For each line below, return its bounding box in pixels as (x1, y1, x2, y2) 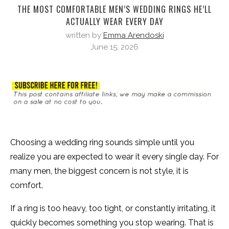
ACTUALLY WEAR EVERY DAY (65, 15, 164, 28)
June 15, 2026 (90, 42, 139, 52)
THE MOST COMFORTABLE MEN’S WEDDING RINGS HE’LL (17, 3, 212, 15)
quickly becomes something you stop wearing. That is (10, 218, 214, 228)
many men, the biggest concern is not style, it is (10, 166, 189, 176)
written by (65, 31, 103, 40)
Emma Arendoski (103, 31, 164, 40)
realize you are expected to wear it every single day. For (10, 152, 219, 162)
